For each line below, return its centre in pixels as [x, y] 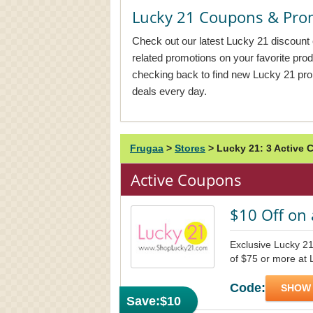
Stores [190, 148]
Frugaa [147, 148]
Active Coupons [186, 180]
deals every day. [169, 91]
